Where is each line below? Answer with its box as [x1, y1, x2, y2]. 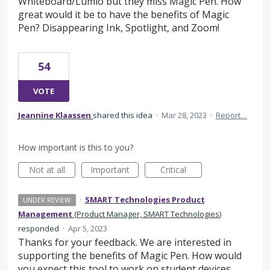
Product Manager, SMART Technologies [77, 209, 219, 219]
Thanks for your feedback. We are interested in [18, 236, 231, 249]
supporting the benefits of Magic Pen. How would [18, 249, 242, 262]
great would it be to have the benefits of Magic [18, 8, 229, 21]
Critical [160, 164, 186, 175]
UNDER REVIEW [23, 195, 71, 204]
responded [18, 223, 61, 234]
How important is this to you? [18, 142, 133, 153]
